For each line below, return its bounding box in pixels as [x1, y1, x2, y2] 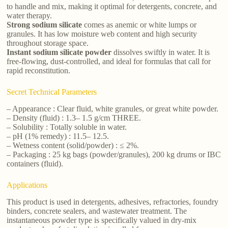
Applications [7, 181, 48, 190]
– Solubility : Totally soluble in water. [7, 123, 127, 132]
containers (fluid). [7, 159, 64, 168]
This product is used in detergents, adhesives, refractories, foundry [7, 197, 219, 206]
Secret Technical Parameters [7, 88, 97, 97]
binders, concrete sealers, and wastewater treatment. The [7, 206, 187, 215]
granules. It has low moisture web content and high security [7, 30, 197, 39]
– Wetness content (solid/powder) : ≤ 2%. [7, 141, 139, 150]
